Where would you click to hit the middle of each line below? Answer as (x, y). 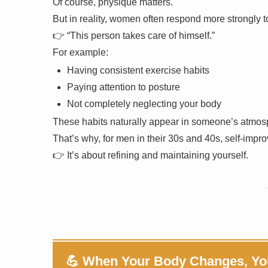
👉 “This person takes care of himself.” (134, 35)
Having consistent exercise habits (138, 70)
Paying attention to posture (124, 87)
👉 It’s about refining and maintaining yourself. (150, 155)
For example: (80, 52)
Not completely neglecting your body (144, 103)
